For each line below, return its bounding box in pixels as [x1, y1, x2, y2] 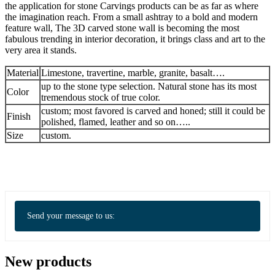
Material [7, 68, 39, 79]
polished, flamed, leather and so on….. [41, 117, 190, 128]
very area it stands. [5, 45, 77, 56]
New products [5, 253, 91, 269]
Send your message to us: [27, 211, 115, 221]
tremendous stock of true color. [41, 92, 160, 103]
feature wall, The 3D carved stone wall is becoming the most [5, 23, 239, 34]
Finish [7, 111, 31, 122]
